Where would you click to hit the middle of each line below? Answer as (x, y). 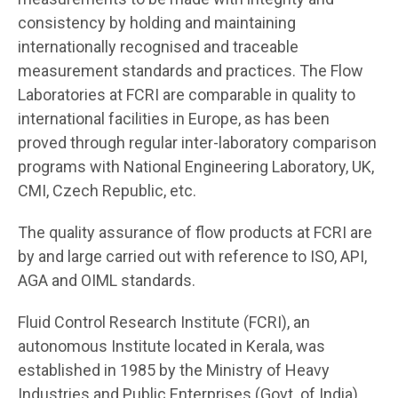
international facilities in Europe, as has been (174, 118)
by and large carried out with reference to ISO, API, (192, 256)
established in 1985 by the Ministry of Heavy (174, 370)
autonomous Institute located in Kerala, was (171, 346)
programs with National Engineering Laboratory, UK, (196, 166)
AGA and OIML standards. (107, 280)
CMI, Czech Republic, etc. (107, 190)
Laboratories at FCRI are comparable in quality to (187, 94)
